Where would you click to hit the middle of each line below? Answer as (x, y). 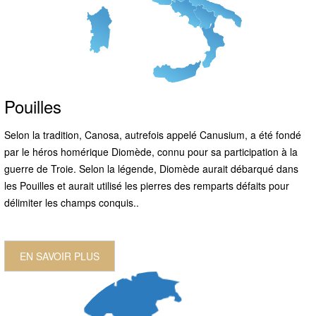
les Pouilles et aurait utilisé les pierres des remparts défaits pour (147, 185)
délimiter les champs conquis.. (72, 202)
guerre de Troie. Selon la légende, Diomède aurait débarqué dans (151, 168)
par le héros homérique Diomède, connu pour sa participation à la (151, 151)
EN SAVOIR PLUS (60, 256)
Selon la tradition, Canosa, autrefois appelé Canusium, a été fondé (153, 134)
